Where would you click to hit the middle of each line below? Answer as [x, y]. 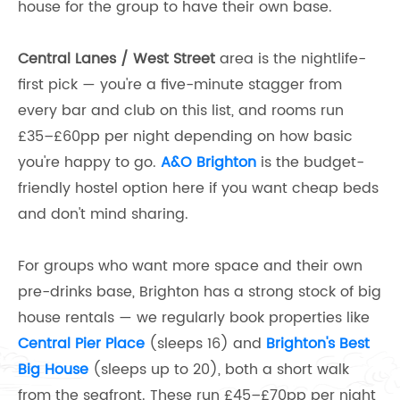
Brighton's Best [318, 344]
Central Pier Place [81, 344]
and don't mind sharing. [103, 215]
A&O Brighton [206, 163]
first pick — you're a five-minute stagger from [180, 85]
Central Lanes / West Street [117, 59]
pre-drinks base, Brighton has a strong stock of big [200, 292]
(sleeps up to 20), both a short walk [219, 370]
